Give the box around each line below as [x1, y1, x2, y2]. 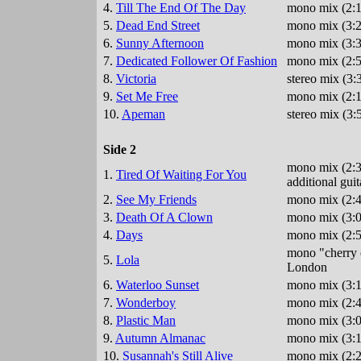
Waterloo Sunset [116, 278, 199, 293]
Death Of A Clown [116, 210, 213, 225]
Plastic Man [116, 313, 176, 328]
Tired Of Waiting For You [116, 168, 247, 182]
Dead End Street [116, 19, 200, 33]
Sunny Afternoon [116, 36, 204, 51]
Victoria [116, 72, 156, 86]
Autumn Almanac [115, 331, 205, 346]
